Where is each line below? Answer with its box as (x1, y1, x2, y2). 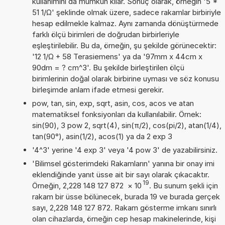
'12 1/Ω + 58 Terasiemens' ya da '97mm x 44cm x (32, 51, 202, 61)
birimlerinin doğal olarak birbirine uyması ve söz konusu (32, 73, 219, 83)
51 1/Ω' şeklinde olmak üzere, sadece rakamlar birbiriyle (32, 7, 221, 17)
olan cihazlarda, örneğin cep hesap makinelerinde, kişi (32, 213, 216, 223)
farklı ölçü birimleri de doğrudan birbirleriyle (32, 29, 179, 39)
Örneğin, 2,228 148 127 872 (32, 180, 126, 190)
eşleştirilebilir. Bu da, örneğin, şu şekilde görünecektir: (32, 40, 216, 50)
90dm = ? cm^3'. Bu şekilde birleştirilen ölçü (32, 62, 184, 72)
